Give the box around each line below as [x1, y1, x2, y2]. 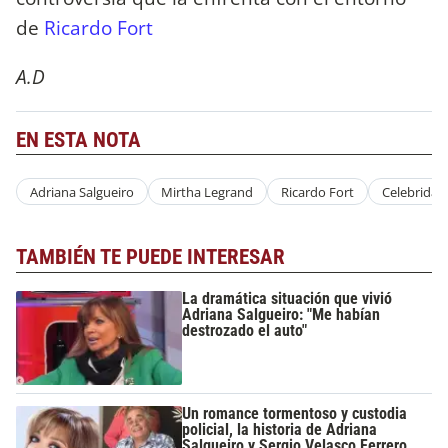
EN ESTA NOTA [16, 128, 141, 153]
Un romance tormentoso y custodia [182, 404, 408, 424]
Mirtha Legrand [161, 182, 254, 201]
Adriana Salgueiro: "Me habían [182, 304, 381, 324]
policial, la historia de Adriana [182, 420, 378, 440]
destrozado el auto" [182, 320, 308, 340]
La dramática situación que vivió [182, 288, 393, 308]
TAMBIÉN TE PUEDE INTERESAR [16, 245, 285, 270]
